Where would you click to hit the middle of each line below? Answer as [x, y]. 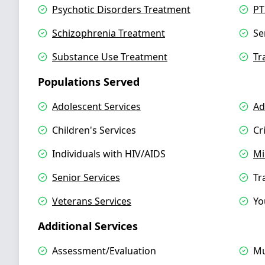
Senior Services [86, 177]
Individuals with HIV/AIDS [109, 154]
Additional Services [88, 226]
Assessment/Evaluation [104, 251]
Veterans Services [92, 201]
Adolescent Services [96, 106]
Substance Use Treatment [110, 57]
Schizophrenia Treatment [109, 33]
